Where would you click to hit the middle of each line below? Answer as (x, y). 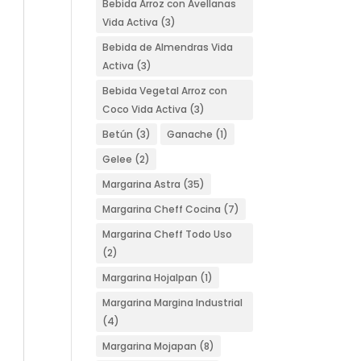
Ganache (190, 134)
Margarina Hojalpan (150, 278)
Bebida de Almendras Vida (168, 47)
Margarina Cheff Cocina (162, 209)
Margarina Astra (142, 184)
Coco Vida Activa (145, 109)
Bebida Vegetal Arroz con (165, 91)
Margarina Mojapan (150, 346)
